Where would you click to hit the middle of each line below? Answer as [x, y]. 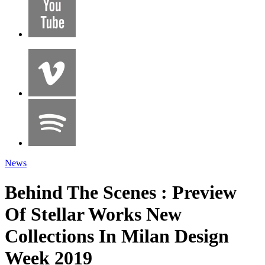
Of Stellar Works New [93, 214]
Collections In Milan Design [117, 236]
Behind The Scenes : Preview [121, 192]
